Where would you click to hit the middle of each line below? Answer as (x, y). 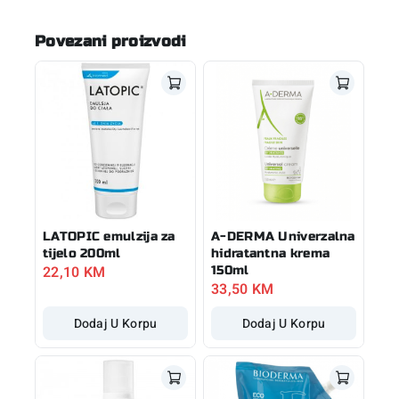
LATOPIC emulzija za (109, 236)
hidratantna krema (271, 253)
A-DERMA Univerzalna (283, 236)
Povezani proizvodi (110, 42)
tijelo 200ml (82, 253)
